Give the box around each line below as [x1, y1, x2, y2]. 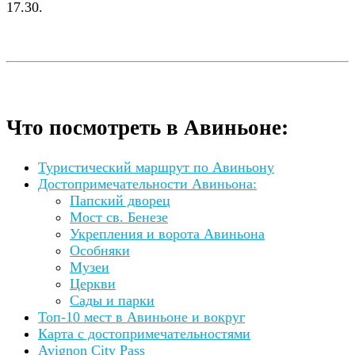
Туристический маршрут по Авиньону [38, 159, 274, 176]
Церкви [70, 276, 116, 292]
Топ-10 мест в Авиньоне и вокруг [38, 309, 245, 326]
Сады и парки [70, 292, 155, 309]
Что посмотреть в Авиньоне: [6, 110, 288, 142]
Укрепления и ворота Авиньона [70, 226, 265, 242]
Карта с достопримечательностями [38, 326, 250, 342]
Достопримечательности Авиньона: [38, 176, 257, 193]
